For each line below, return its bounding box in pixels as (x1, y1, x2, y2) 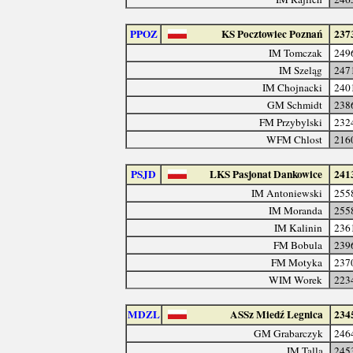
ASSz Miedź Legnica (229, 306, 323, 322)
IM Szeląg (279, 62, 323, 77)
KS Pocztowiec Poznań (221, 25, 323, 42)
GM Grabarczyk (253, 325, 323, 340)
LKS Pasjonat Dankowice (210, 165, 323, 182)
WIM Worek (269, 272, 323, 287)
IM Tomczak (269, 45, 323, 60)
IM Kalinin (274, 220, 323, 235)
